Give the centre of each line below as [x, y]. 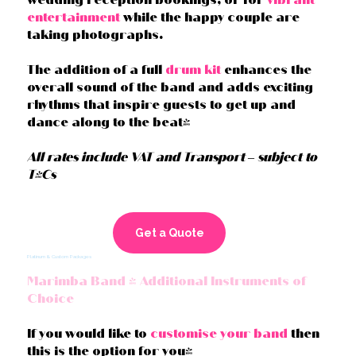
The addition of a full [97, 70]
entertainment [74, 17]
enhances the [268, 70]
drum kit [195, 70]
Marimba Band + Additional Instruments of [167, 281]
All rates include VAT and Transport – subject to [172, 157]
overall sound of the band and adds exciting [170, 87]
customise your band [219, 333]
